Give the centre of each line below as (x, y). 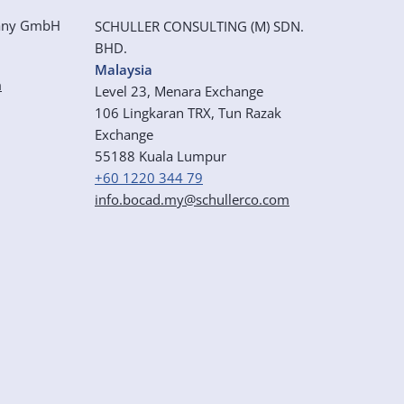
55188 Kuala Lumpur (161, 156)
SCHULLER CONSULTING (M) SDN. (199, 26)
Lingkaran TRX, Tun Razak (202, 113)
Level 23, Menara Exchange (179, 91)
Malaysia (124, 69)
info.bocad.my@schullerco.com (192, 199)
